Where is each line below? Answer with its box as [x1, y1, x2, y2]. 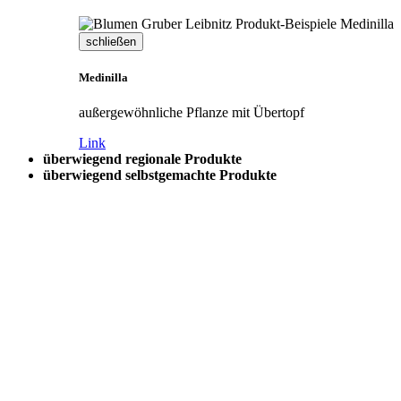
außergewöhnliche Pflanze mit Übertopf [79, 104, 304, 120]
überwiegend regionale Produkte [43, 150, 242, 166]
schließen [86, 34, 136, 48]
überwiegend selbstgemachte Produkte [43, 166, 277, 183]
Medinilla [79, 70, 128, 84]
